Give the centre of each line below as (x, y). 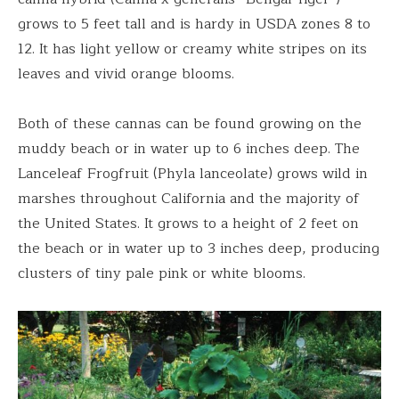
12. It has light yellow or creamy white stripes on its (192, 49)
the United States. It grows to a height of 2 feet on (188, 223)
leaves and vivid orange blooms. (126, 73)
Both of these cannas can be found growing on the (190, 123)
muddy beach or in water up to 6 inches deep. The (189, 148)
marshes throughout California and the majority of (189, 198)
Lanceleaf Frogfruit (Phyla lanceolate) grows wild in (193, 173)
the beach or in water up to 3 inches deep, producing (199, 248)
